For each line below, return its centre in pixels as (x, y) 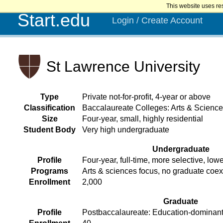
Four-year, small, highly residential (143, 119)
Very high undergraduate (126, 130)
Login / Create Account (157, 20)
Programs (50, 171)
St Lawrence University (123, 67)
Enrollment (50, 182)
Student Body (50, 130)
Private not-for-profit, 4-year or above (146, 97)
